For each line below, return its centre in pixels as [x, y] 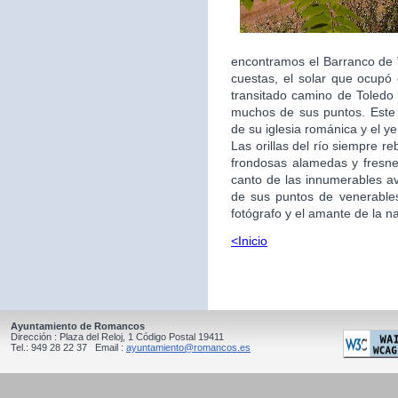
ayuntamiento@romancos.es [188, 347]
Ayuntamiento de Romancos [78, 326]
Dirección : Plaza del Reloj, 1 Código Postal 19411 [128, 337]
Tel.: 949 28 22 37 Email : [68, 347]
